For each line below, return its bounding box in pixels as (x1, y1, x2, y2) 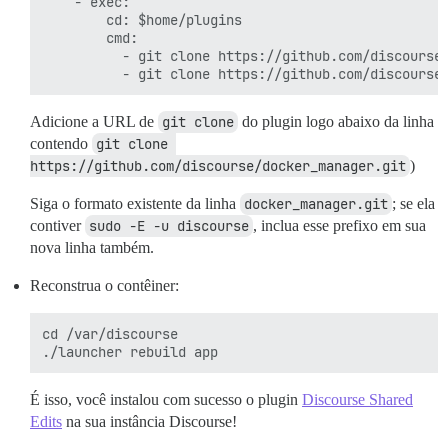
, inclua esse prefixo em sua (253, 217, 426, 235)
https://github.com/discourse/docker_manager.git (30, 157, 406, 176)
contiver (30, 217, 85, 235)
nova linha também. (30, 239, 154, 257)
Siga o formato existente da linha (30, 195, 240, 213)
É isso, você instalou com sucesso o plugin (30, 391, 302, 409)
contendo (30, 135, 92, 153)
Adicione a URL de (30, 113, 158, 131)
